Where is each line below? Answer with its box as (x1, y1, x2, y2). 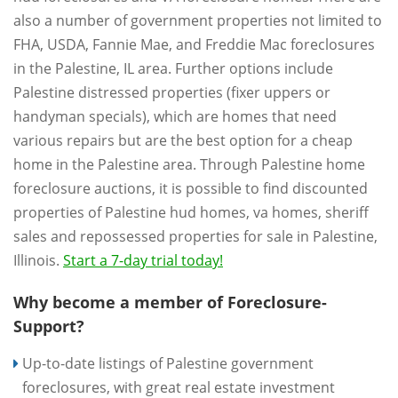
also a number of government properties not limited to (13, 10, 382, 30)
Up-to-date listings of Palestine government (22, 353, 314, 373)
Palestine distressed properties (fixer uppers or (13, 82, 330, 102)
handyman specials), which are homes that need (13, 106, 337, 126)
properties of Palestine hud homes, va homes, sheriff (13, 202, 369, 222)
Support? (13, 314, 84, 337)
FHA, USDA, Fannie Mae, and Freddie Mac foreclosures (13, 34, 375, 54)
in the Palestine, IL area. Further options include (13, 58, 333, 78)
